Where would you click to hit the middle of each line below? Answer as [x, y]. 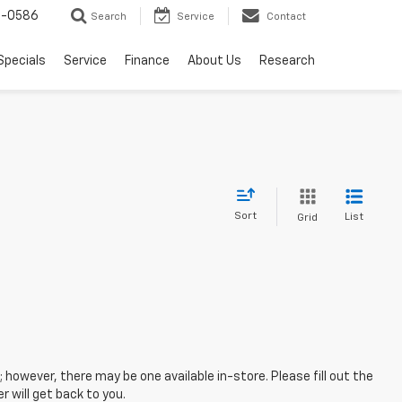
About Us [214, 61]
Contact [286, 17]
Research [287, 61]
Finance [147, 61]
